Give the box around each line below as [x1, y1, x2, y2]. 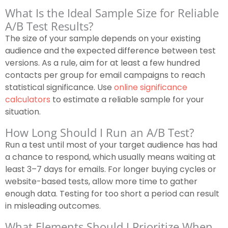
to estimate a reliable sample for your [50, 94, 204, 106]
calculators [5, 94, 50, 106]
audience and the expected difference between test [5, 45, 216, 57]
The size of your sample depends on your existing [5, 33, 201, 45]
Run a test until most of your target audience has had [5, 139, 217, 151]
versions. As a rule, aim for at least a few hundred [5, 57, 200, 69]
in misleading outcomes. [5, 200, 101, 212]
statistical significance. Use [5, 81, 114, 94]
